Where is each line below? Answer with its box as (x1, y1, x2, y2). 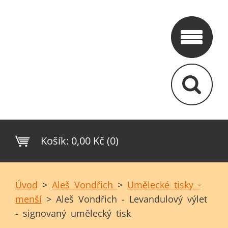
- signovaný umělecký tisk (15, 207, 131, 219)
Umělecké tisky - (127, 179, 201, 191)
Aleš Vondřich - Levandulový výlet (56, 193, 207, 205)
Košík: (41, 134, 69, 148)
